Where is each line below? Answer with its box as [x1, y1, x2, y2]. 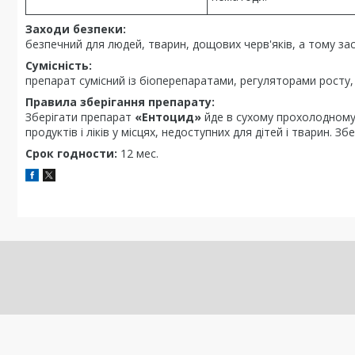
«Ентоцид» [135, 109, 201, 124]
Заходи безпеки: [25, 21, 126, 36]
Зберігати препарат [25, 109, 135, 124]
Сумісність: [25, 58, 92, 73]
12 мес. [117, 146, 158, 161]
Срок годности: [25, 146, 117, 161]
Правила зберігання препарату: [25, 94, 215, 109]
